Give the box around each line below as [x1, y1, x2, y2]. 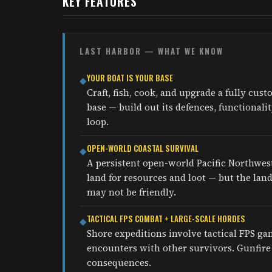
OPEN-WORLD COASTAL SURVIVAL [87, 141, 199, 154]
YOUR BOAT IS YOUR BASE [87, 71, 173, 84]
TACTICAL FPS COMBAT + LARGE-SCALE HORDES [87, 212, 245, 225]
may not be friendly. [87, 185, 176, 199]
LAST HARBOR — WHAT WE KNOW [80, 44, 223, 57]
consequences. [87, 256, 151, 269]
